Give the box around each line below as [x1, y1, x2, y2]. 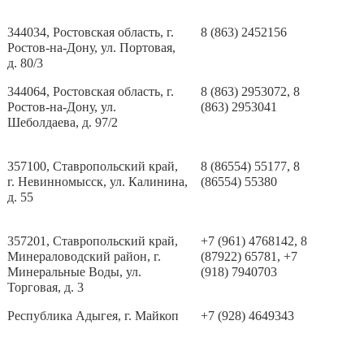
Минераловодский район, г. [7, 249, 162, 263]
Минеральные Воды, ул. [7, 265, 142, 279]
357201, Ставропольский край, [7, 234, 179, 248]
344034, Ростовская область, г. [7, 25, 175, 39]
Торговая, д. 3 [7, 280, 84, 294]
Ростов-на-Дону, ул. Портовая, [7, 41, 176, 54]
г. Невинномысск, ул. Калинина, [7, 175, 188, 188]
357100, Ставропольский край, [7, 159, 179, 173]
